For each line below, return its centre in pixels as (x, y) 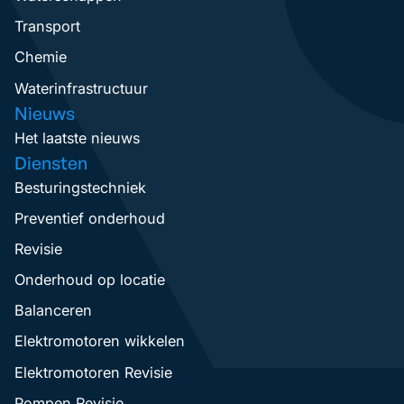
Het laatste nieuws (78, 138)
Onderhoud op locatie (90, 280)
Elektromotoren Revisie (94, 372)
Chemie (41, 57)
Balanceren (54, 311)
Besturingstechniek (81, 187)
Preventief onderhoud (90, 218)
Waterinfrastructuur (82, 88)
